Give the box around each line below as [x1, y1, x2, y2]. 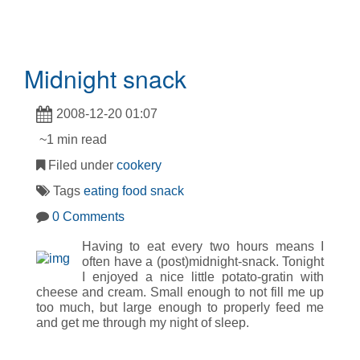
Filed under [45, 157, 117, 172]
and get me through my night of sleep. [36, 315, 249, 329]
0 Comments [52, 209, 125, 223]
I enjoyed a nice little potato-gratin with [82, 269, 324, 284]
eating [84, 183, 119, 198]
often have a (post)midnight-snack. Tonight [82, 254, 324, 268]
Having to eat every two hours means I [82, 239, 324, 253]
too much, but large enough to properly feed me [36, 300, 324, 314]
